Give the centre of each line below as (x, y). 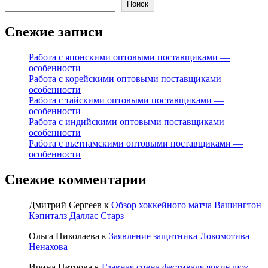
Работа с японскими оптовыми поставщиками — (129, 57)
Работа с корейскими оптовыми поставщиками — (131, 79)
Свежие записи (54, 32)
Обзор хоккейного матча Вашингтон (186, 205)
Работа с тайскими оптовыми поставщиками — (126, 100)
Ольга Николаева (64, 236)
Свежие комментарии (76, 180)
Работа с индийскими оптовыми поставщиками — (133, 122)
